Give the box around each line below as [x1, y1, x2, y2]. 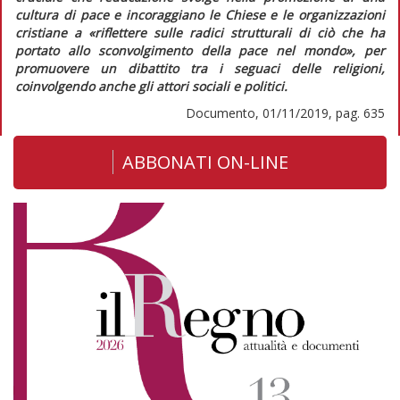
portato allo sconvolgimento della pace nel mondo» [15, 41, 353, 59]
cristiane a [15, 23, 88, 41]
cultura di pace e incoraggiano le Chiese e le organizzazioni [15, 5, 385, 23]
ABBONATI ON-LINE [121, 149, 288, 174]
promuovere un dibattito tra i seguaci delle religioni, [15, 59, 385, 77]
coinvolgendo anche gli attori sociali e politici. [15, 77, 287, 95]
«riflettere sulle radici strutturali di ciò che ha [88, 23, 385, 41]
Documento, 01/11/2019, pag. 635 [186, 104, 385, 121]
